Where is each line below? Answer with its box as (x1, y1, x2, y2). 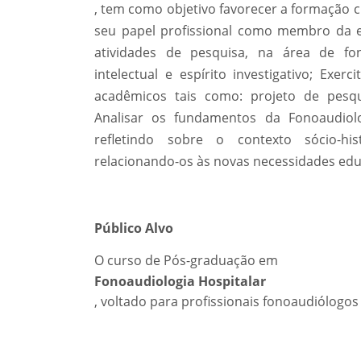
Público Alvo (94, 219, 173, 237)
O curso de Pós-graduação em (94, 251, 278, 269)
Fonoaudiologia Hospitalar (94, 272, 266, 290)
